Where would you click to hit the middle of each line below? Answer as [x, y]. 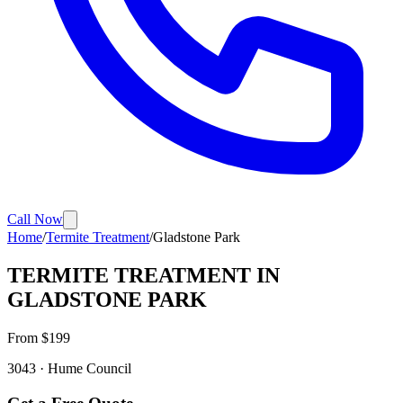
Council [107, 368]
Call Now [35, 219]
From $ [28, 337]
